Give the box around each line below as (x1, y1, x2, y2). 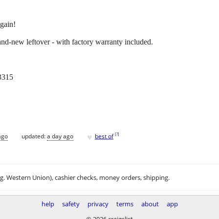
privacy (87, 199, 109, 209)
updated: (22, 131, 47, 140)
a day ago (47, 131, 73, 140)
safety (62, 199, 80, 209)
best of (95, 131, 113, 140)
